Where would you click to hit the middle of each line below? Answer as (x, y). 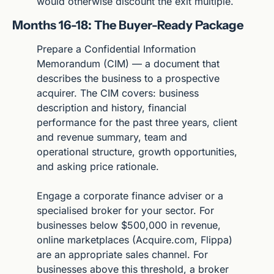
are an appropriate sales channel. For (122, 254)
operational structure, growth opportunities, (137, 151)
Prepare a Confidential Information (116, 49)
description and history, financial (112, 107)
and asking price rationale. (98, 166)
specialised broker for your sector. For (125, 210)
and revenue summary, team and (112, 137)
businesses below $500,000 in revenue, (129, 225)
